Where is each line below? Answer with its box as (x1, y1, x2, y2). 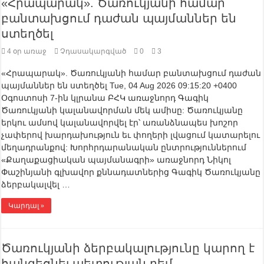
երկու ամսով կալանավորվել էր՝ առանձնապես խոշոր (1, 118, 239, 128)
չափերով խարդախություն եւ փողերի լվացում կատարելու (1, 130, 260, 140)
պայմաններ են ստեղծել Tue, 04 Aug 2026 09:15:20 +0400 (1, 81, 237, 91)
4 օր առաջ (7, 47, 47, 56)
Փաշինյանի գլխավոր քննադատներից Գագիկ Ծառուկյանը (1, 167, 261, 177)
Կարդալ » (8, 202, 45, 210)
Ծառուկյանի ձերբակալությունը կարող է (1, 242, 255, 255)
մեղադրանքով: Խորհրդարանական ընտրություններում (1, 143, 247, 153)
